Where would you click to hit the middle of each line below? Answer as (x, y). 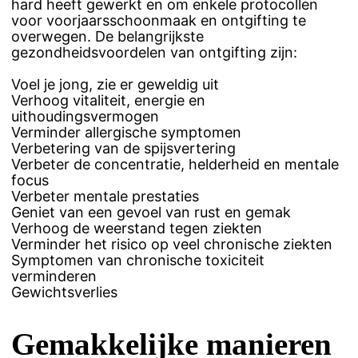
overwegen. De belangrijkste (107, 37)
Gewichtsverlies (64, 292)
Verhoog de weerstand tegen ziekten (137, 229)
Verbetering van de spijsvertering (123, 149)
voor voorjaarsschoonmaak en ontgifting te (159, 21)
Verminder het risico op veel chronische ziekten (172, 245)
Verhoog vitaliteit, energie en (108, 101)
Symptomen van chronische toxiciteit (138, 261)
